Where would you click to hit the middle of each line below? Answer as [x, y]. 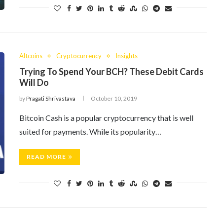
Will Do [34, 82]
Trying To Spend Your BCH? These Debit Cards [111, 72]
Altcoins [31, 56]
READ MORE [46, 157]
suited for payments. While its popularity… [90, 131]
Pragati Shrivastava [51, 98]
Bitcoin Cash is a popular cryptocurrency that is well [106, 118]
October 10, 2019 [114, 98]
